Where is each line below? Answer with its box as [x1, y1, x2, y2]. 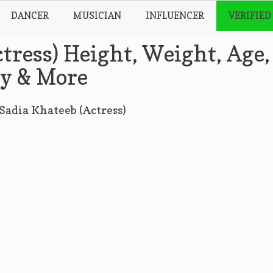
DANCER [11, 10, 49, 21]
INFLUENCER [146, 10, 205, 21]
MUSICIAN [73, 10, 122, 21]
